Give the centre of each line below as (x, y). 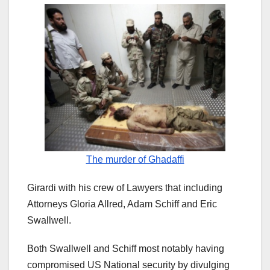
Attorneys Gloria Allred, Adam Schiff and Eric (122, 204)
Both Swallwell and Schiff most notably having (126, 249)
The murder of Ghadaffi (135, 160)
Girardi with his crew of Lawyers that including (125, 188)
